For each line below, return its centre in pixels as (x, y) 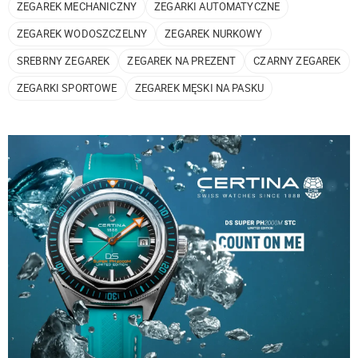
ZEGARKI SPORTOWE (67, 88)
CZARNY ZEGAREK (297, 60)
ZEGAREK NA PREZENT (182, 60)
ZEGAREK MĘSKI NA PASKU (199, 88)
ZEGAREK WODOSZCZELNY (82, 33)
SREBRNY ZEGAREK (64, 60)
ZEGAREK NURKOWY (214, 33)
